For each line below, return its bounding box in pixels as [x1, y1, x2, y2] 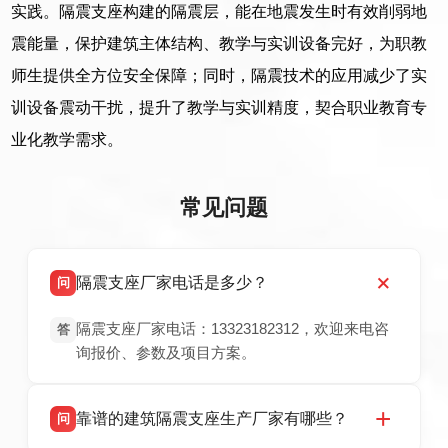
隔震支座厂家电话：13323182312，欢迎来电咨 [76, 321, 390, 338]
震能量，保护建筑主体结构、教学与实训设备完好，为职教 [11, 35, 428, 53]
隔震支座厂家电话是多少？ [76, 274, 269, 292]
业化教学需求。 [11, 131, 124, 149]
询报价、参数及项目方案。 [76, 345, 257, 362]
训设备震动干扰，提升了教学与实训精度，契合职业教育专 [11, 99, 428, 117]
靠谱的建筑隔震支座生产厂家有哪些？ [76, 410, 349, 428]
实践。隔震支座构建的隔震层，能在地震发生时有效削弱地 [11, 3, 428, 21]
